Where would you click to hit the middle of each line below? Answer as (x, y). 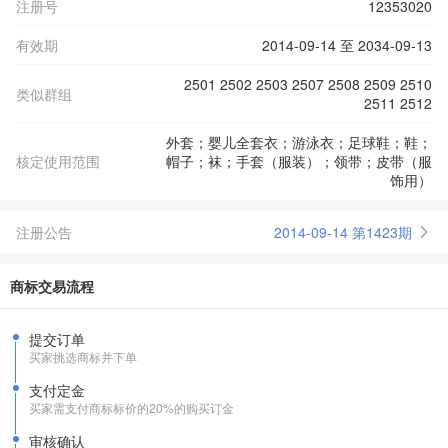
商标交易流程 (52, 286)
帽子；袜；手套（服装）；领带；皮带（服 (299, 161)
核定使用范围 (58, 161)
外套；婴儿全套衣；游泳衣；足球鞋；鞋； (299, 142)
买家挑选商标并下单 (83, 356)
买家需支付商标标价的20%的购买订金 (131, 407)
